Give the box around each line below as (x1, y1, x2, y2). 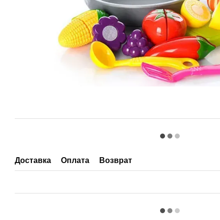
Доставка (15, 156, 51, 165)
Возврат (99, 156, 132, 165)
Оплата (61, 156, 89, 165)
